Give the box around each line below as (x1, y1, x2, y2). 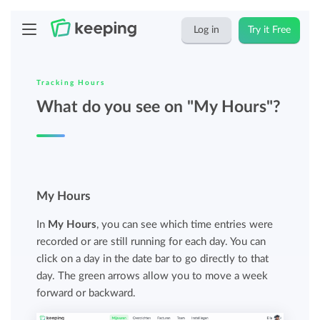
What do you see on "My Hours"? (36, 99, 281, 115)
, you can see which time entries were (96, 219, 274, 230)
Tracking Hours (36, 79, 106, 86)
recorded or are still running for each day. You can (36, 236, 266, 247)
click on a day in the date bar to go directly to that (36, 254, 269, 264)
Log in (194, 25, 220, 35)
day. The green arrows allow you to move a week (36, 271, 269, 281)
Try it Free (248, 25, 291, 35)
